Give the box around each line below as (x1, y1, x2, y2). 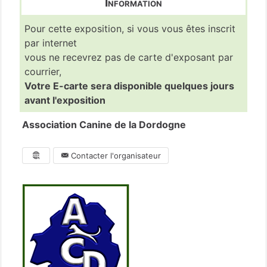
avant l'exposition (24, 94, 105, 107)
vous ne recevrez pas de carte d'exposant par (24, 51, 233, 64)
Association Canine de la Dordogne (22, 119, 186, 131)
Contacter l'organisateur (69, 151, 161, 161)
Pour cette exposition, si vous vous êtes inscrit (24, 23, 235, 35)
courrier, (24, 66, 61, 78)
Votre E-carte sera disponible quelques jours (24, 80, 234, 92)
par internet (24, 37, 77, 49)
